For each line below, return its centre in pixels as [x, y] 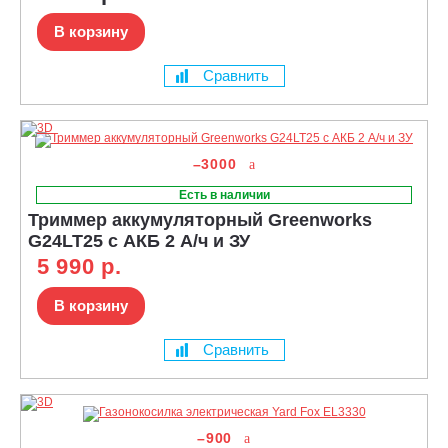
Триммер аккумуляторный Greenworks [200, 219]
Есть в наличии [224, 194]
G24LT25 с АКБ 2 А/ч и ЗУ [139, 240]
